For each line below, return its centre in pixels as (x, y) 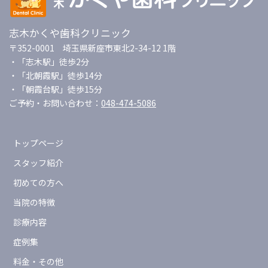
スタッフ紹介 (38, 163)
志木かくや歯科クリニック (70, 33)
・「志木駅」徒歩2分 (49, 62)
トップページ (38, 143)
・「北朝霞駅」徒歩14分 (56, 76)
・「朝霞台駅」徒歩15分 (56, 89)
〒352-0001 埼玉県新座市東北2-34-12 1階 (92, 48)
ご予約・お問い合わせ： (55, 103)
